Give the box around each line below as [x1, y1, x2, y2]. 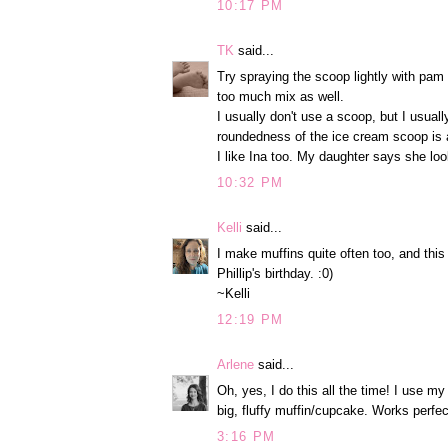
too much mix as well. [217, 89, 344, 105]
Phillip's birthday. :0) [217, 266, 333, 282]
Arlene [217, 356, 254, 372]
